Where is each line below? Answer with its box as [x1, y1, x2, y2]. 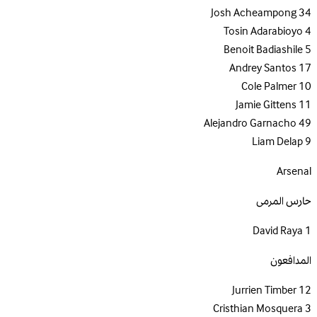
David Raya [253, 221, 303, 241]
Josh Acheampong [211, 4, 296, 23]
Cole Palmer [241, 77, 296, 96]
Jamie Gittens [236, 96, 296, 115]
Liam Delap [252, 132, 303, 151]
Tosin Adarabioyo [224, 22, 303, 41]
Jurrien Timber [232, 281, 296, 300]
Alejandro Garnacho [204, 114, 296, 133]
